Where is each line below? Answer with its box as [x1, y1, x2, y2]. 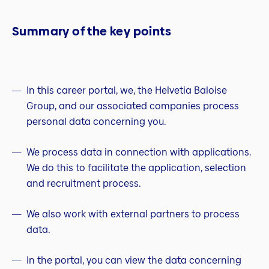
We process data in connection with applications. [26, 145, 252, 160]
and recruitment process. [26, 177, 141, 191]
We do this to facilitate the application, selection [26, 161, 246, 175]
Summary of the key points [12, 22, 171, 40]
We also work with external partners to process [26, 207, 240, 222]
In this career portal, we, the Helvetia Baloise [26, 83, 227, 98]
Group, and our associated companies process [26, 99, 239, 113]
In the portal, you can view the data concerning [26, 253, 241, 268]
